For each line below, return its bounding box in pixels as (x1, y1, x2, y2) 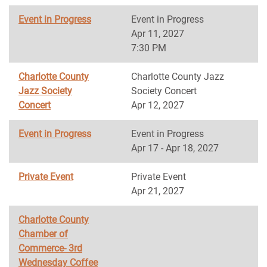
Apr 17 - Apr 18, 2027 (131, 142, 219, 154)
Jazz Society (18, 85, 72, 97)
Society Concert (131, 85, 197, 97)
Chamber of (18, 228, 68, 240)
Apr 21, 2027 (131, 185, 184, 197)
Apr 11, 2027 (131, 28, 184, 39)
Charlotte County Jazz (131, 71, 224, 82)
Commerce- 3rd (18, 243, 82, 254)
